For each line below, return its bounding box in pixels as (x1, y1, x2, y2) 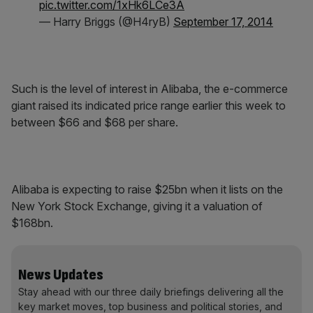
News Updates (18, 265, 103, 284)
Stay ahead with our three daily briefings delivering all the (18, 286, 284, 298)
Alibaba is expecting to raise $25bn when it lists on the (11, 182, 283, 196)
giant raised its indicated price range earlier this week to (11, 99, 286, 112)
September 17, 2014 (173, 15, 273, 29)
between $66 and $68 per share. (11, 115, 178, 129)
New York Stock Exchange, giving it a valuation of (11, 199, 263, 213)
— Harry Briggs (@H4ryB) (39, 15, 173, 29)
